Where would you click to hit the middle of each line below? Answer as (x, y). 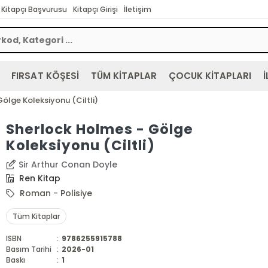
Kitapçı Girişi (95, 9)
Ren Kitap (39, 178)
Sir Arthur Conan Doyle (68, 165)
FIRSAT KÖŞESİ (45, 76)
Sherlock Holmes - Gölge (99, 129)
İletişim (138, 9)
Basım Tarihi (29, 249)
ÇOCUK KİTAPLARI (210, 76)
